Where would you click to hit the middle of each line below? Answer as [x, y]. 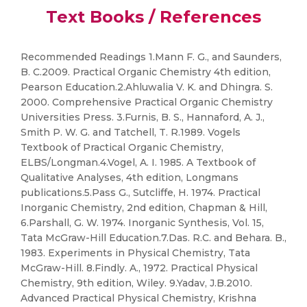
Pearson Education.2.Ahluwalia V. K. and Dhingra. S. [147, 87]
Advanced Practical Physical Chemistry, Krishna [138, 298]
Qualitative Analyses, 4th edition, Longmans [130, 177]
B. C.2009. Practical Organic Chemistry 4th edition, [146, 72]
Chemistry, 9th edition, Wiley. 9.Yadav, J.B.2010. [136, 283]
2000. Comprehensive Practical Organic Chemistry [147, 102]
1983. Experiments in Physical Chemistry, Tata [135, 253]
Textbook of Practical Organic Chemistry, [122, 147]
